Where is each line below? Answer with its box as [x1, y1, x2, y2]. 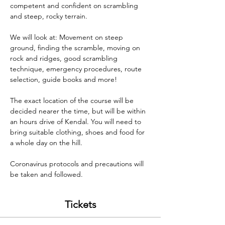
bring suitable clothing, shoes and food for [10, 128, 147, 137]
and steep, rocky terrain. [10, 12, 87, 21]
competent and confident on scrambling [10, 1, 140, 10]
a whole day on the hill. [10, 138, 84, 147]
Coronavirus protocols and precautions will [10, 159, 146, 168]
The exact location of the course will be [10, 96, 136, 105]
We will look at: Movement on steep [10, 33, 125, 42]
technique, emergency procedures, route [10, 64, 144, 73]
